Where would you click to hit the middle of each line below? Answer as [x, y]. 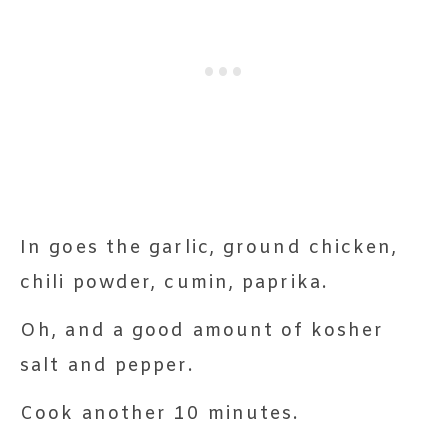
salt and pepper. [107, 365]
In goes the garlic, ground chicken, [209, 247]
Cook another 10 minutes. [160, 413]
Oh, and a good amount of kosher [202, 330]
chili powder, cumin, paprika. [174, 282]
